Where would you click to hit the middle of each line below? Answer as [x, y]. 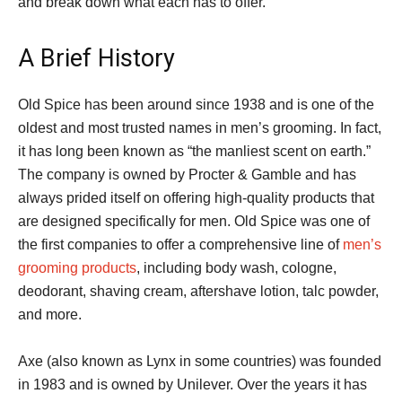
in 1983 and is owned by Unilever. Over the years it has [192, 385]
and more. [50, 315]
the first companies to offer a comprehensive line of [180, 245]
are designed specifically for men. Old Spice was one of [194, 221]
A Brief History [96, 58]
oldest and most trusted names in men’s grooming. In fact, [200, 128]
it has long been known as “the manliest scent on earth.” [194, 151]
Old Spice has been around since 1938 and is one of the [196, 105]
